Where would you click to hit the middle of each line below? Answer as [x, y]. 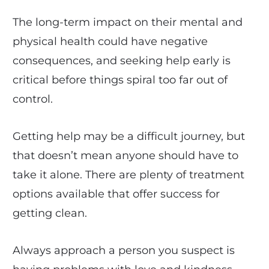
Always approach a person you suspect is [123, 250]
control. [32, 99]
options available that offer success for [116, 194]
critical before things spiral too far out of [120, 80]
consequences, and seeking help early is [121, 60]
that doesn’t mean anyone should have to [125, 155]
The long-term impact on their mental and [127, 22]
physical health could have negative [110, 41]
